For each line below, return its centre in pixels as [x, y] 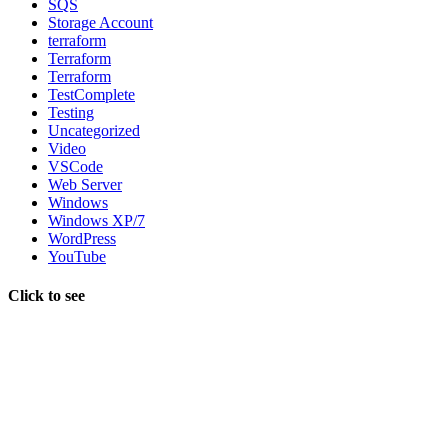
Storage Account [100, 22]
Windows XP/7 [96, 220]
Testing [71, 112]
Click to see [46, 296]
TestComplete [91, 94]
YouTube [77, 256]
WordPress [82, 238]
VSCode [75, 166]
